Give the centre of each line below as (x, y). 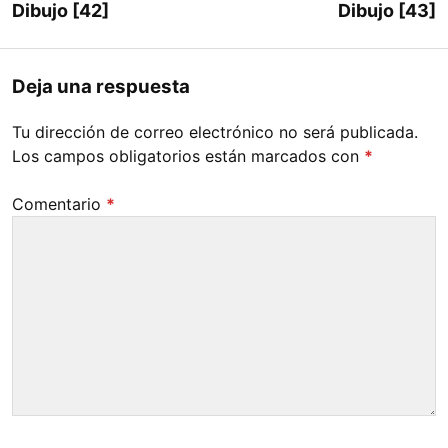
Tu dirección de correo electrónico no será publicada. (215, 131)
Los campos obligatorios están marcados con (188, 155)
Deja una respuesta (101, 86)
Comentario (59, 203)
